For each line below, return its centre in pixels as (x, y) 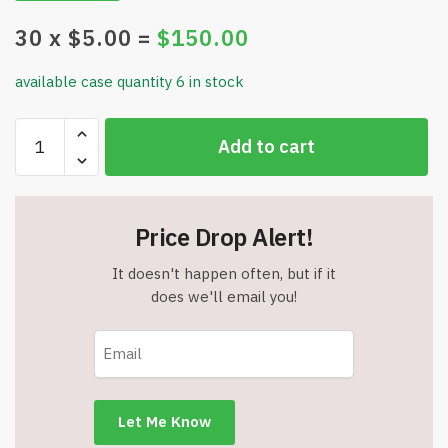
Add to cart (266, 147)
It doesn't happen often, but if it (224, 274)
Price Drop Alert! (224, 237)
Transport (48, 417)
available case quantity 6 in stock (129, 82)
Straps (36, 201)
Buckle (38, 345)
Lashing (40, 177)
